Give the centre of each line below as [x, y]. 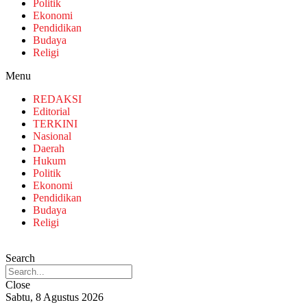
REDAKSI [57, 99]
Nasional [52, 136]
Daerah [49, 148]
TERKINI [55, 124]
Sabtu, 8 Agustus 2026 [54, 297]
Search [20, 258]
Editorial [51, 111]
